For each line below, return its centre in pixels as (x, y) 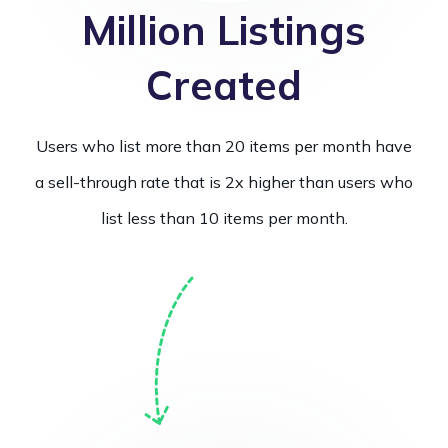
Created (224, 84)
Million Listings (224, 29)
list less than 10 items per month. (224, 217)
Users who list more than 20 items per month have (224, 145)
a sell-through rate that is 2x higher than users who (224, 181)
